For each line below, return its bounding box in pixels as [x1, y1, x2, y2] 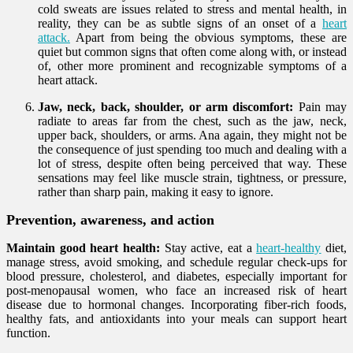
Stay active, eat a [164, 240, 257, 255]
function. [6, 325, 50, 340]
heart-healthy [256, 240, 321, 255]
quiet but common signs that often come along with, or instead [38, 44, 347, 58]
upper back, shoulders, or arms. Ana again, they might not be [38, 128, 347, 142]
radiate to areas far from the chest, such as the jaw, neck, [38, 113, 347, 128]
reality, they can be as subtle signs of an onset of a [38, 16, 322, 30]
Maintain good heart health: [6, 240, 165, 255]
